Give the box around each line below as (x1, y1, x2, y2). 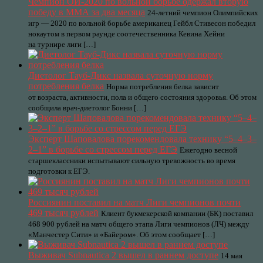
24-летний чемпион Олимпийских (147, 8, 258, 17)
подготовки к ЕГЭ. (28, 167, 90, 176)
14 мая (221, 251, 242, 260)
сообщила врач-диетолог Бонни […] (28, 103, 146, 112)
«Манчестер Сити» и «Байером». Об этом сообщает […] (28, 230, 215, 239)
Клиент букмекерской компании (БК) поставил (101, 209, 253, 218)
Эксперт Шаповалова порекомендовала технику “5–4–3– (28, 134, 257, 144)
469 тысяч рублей (28, 208, 99, 218)
